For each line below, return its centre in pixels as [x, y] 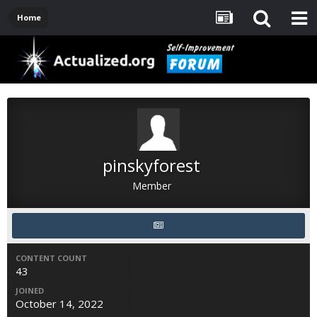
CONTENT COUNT [51, 258]
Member [151, 186]
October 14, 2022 [59, 304]
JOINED [30, 291]
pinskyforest [151, 166]
